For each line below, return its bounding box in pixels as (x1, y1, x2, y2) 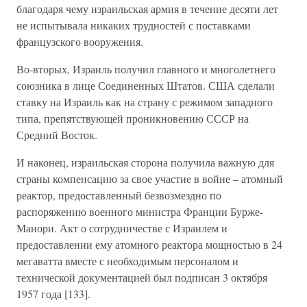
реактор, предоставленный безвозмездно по (16, 188, 221, 202)
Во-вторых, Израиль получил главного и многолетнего (16, 62, 275, 76)
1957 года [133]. (16, 286, 90, 301)
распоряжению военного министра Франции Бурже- (16, 204, 263, 219)
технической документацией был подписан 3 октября (16, 270, 267, 284)
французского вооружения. (16, 34, 143, 49)
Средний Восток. (16, 127, 97, 142)
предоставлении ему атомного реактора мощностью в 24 (16, 237, 282, 251)
